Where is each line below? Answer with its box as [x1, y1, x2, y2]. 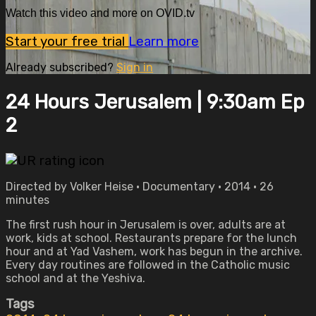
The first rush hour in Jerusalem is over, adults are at [6, 218, 286, 231]
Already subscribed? [6, 60, 116, 74]
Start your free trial [6, 33, 128, 49]
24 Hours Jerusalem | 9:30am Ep [6, 90, 304, 114]
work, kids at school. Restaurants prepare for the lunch [6, 231, 297, 245]
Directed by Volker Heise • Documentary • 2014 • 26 [6, 180, 274, 193]
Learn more [128, 33, 199, 49]
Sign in [116, 60, 153, 74]
